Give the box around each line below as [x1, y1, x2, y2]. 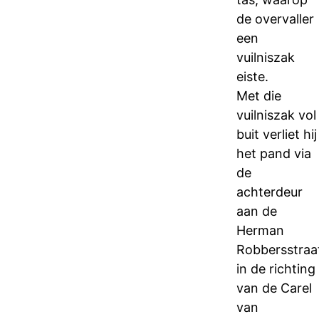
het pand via [236, 146, 311, 161]
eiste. [236, 69, 268, 84]
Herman [236, 223, 284, 238]
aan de [236, 204, 277, 219]
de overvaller [236, 11, 314, 26]
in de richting [236, 261, 315, 276]
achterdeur [236, 184, 303, 199]
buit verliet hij [236, 127, 317, 142]
